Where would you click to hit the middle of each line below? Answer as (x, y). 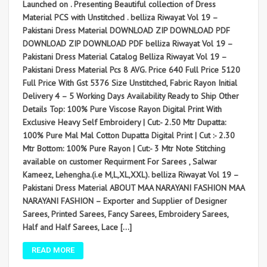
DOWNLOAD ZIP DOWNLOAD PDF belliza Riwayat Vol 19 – (128, 43)
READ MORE (53, 250)
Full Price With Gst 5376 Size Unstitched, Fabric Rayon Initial (130, 83)
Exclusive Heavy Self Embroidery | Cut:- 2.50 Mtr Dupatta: (124, 122)
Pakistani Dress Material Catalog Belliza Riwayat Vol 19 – (125, 56)
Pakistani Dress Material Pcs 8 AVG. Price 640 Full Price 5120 (131, 69)
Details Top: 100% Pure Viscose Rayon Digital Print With (122, 109)
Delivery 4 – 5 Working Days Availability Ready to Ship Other (131, 96)
